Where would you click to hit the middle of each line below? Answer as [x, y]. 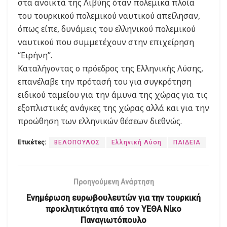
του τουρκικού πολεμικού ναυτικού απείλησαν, [109, 16]
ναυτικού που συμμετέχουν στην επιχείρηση [106, 42]
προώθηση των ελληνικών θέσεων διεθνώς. [100, 121]
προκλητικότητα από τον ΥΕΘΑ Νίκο [113, 209]
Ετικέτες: [32, 143]
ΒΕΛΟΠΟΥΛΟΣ [77, 143]
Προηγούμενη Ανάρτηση [113, 182]
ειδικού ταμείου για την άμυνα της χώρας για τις [113, 95]
